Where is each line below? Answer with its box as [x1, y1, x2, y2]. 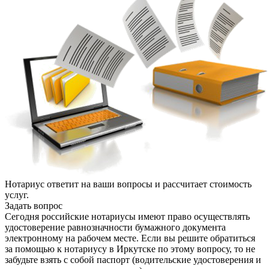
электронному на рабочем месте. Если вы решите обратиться [5, 232, 255, 243]
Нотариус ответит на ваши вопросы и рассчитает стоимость [5, 178, 252, 189]
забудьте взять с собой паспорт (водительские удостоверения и [5, 254, 261, 265]
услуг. [5, 189, 29, 200]
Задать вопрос [5, 200, 62, 211]
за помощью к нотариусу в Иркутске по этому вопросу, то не [5, 243, 255, 254]
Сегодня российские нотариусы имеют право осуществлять [5, 211, 250, 222]
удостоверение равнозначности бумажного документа [5, 222, 226, 232]
